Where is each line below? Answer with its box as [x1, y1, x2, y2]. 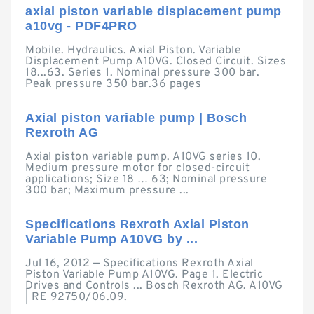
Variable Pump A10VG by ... [25, 232, 198, 246]
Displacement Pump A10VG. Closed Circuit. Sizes [25, 55, 286, 69]
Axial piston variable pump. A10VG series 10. [25, 150, 261, 164]
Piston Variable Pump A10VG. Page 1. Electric [25, 268, 263, 282]
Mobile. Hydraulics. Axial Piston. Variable [25, 43, 241, 57]
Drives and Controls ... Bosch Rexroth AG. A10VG [25, 279, 283, 293]
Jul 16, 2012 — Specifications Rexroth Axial [25, 257, 254, 271]
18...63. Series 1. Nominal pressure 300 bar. [25, 66, 259, 80]
